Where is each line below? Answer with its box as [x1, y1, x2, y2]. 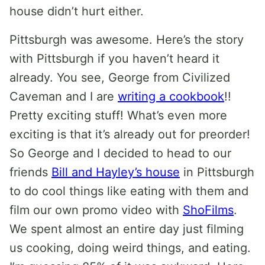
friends [9, 165, 51, 179]
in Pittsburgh [180, 165, 254, 179]
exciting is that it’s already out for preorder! [9, 127, 250, 141]
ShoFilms [183, 203, 234, 217]
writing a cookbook [118, 89, 224, 104]
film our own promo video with [9, 203, 183, 217]
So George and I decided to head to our [9, 146, 231, 160]
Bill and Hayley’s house [51, 165, 180, 179]
